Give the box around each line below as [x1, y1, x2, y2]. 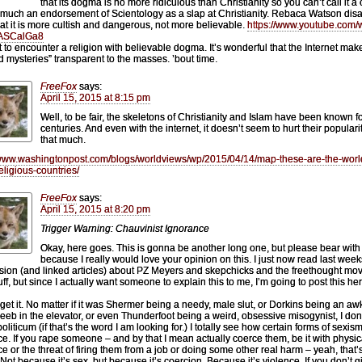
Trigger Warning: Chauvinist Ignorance [40, 222, 209, 234]
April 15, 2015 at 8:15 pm [40, 91, 150, 103]
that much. [40, 133, 86, 145]
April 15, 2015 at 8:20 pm [40, 203, 150, 215]
